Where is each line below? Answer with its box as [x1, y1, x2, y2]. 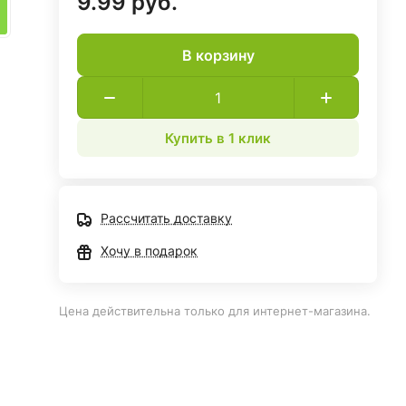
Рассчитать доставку [101, 210, 233, 226]
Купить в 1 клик [165, 129, 272, 147]
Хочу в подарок [101, 243, 198, 258]
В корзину [181, 45, 255, 64]
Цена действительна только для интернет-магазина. [59, 304, 372, 318]
